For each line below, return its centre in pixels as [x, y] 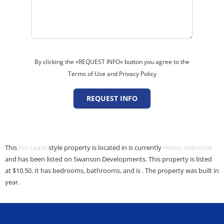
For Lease [33, 148]
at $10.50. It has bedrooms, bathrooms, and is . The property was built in [112, 171]
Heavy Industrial [187, 148]
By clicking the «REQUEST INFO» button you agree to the [112, 62]
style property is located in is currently [105, 148]
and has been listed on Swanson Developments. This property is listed [108, 159]
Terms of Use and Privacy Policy [112, 74]
